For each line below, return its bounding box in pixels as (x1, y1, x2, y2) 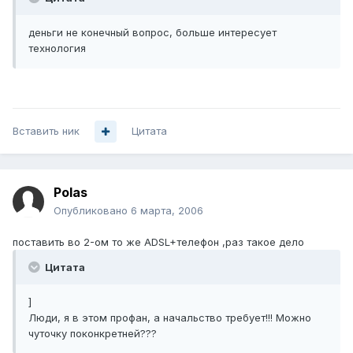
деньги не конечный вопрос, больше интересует (28, 26, 277, 39)
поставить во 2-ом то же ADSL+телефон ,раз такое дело (13, 236, 304, 249)
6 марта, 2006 (131, 204, 203, 217)
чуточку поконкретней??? (28, 327, 157, 340)
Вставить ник (13, 124, 80, 138)
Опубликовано (54, 204, 131, 217)
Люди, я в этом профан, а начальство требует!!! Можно (28, 311, 311, 325)
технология (28, 42, 86, 55)
